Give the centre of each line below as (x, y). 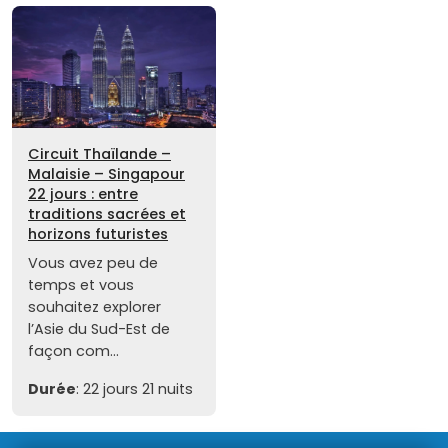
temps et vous (81, 285)
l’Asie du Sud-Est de (99, 329)
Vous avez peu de (93, 263)
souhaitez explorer (94, 307)
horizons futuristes (98, 234)
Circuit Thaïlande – (99, 154)
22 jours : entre (83, 194)
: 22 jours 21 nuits (134, 389)
